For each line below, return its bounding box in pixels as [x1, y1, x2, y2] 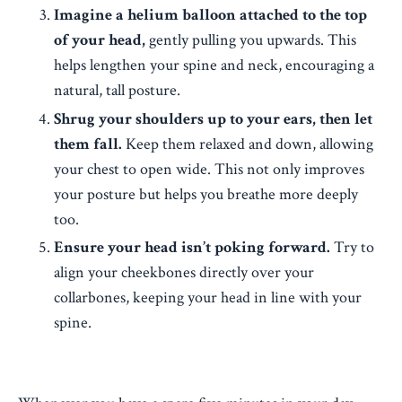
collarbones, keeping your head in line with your [54, 287, 362, 309]
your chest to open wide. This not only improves [54, 158, 364, 179]
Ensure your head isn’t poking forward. [54, 237, 330, 258]
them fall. [54, 133, 122, 154]
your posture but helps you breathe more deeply [54, 183, 358, 205]
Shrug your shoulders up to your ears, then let [54, 108, 372, 129]
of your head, [54, 30, 145, 51]
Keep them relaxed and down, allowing [122, 133, 373, 154]
